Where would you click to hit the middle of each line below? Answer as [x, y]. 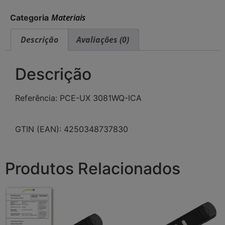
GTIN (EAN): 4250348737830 [72, 129]
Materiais [68, 18]
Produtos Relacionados [93, 169]
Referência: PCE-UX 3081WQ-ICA [78, 98]
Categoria [29, 18]
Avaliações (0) [102, 39]
